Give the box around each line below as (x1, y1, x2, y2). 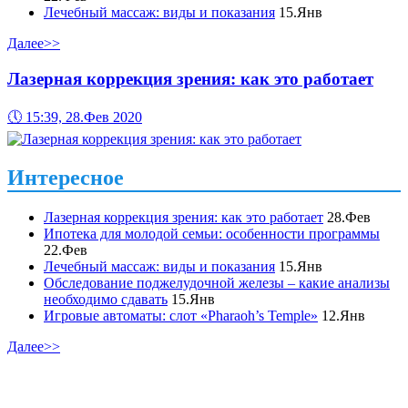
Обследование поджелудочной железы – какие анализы (44, 275, 390, 291)
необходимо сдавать (44, 291, 168, 308)
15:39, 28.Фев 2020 (25, 108, 142, 125)
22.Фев (44, 242, 87, 259)
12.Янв (321, 308, 365, 324)
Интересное (7, 165, 124, 189)
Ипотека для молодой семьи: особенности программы (44, 226, 380, 242)
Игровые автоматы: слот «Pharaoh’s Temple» (44, 308, 318, 324)
